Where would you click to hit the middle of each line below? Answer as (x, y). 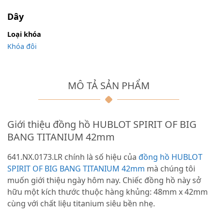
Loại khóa (24, 34)
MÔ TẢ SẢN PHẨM (108, 86)
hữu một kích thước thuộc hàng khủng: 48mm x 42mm (108, 192)
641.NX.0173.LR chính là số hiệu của (73, 157)
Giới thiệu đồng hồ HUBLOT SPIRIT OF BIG (102, 124)
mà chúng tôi (170, 169)
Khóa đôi (22, 46)
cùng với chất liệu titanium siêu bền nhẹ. (81, 204)
